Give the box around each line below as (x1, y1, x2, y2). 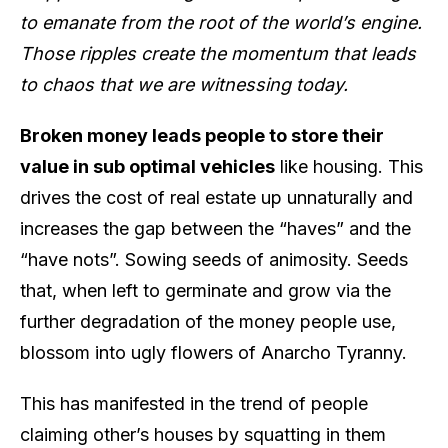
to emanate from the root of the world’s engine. (20, 11, 422, 33)
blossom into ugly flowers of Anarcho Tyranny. (20, 341, 407, 363)
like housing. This (275, 155, 423, 177)
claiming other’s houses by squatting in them (20, 423, 386, 445)
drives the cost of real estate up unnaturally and (20, 186, 413, 208)
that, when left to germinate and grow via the (20, 279, 391, 301)
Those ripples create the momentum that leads (20, 42, 416, 64)
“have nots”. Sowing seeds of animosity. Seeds (20, 248, 408, 270)
